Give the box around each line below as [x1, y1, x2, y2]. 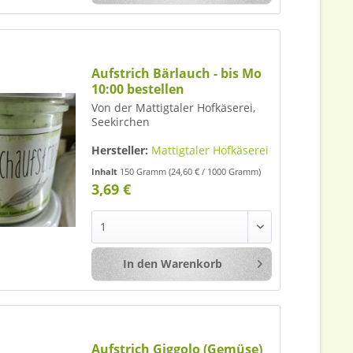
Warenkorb [160, 255, 222, 271]
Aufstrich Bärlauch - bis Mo [91, 64, 262, 82]
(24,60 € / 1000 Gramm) [169, 165, 262, 177]
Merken [290, 256, 330, 272]
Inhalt [91, 165, 121, 177]
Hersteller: [91, 142, 149, 158]
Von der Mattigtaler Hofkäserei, [91, 99, 256, 115]
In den [122, 255, 158, 271]
